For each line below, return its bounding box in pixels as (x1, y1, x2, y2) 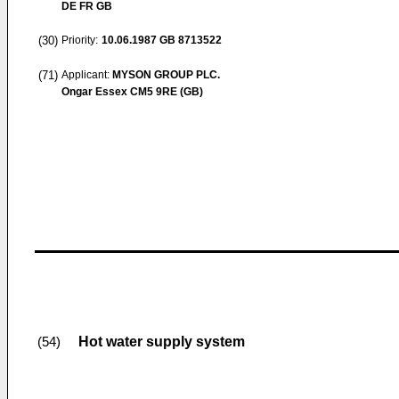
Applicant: (61, 69, 112, 81)
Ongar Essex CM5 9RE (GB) (61, 85, 203, 98)
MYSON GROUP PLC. (112, 69, 220, 81)
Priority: (61, 34, 98, 46)
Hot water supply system (78, 334, 245, 349)
